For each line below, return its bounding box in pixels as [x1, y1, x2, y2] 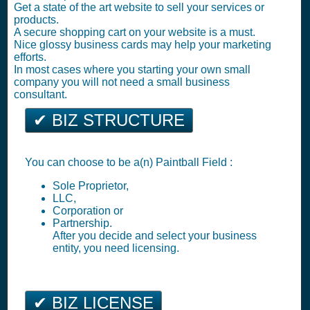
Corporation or [53, 205, 123, 217]
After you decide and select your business [53, 230, 257, 241]
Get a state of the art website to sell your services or [14, 1, 264, 13]
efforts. [14, 51, 46, 63]
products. [14, 14, 59, 26]
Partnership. [53, 217, 112, 229]
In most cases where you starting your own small [14, 64, 250, 75]
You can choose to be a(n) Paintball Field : [25, 156, 232, 168]
